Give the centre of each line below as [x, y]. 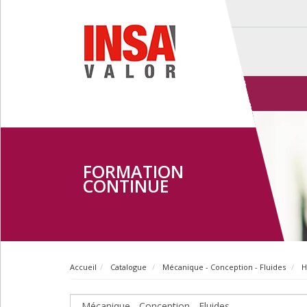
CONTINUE [126, 186]
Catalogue [127, 267]
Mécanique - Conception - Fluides [223, 267]
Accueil [83, 267]
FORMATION [133, 171]
